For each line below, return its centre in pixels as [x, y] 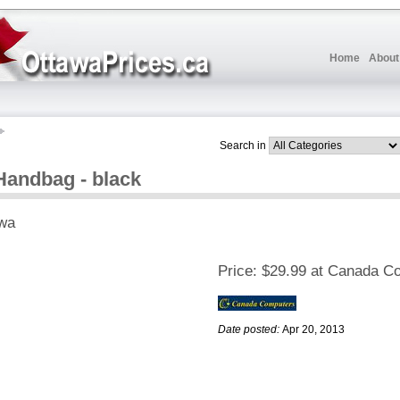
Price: [237, 271]
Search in [243, 145]
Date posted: [249, 330]
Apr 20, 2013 [313, 330]
